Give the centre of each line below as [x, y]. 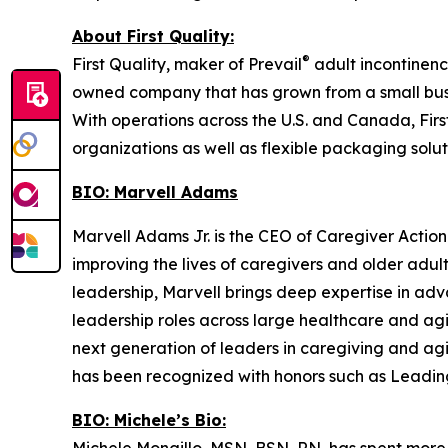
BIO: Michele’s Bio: [149, 420]
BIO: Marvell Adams [155, 192]
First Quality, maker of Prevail [187, 64]
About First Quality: [153, 36]
